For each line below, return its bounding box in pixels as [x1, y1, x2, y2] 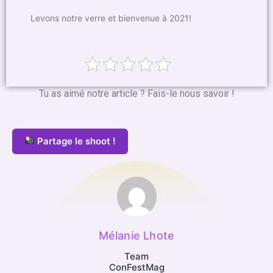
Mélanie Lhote [98, 229, 175, 242]
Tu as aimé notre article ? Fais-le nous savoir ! [38, 88, 235, 100]
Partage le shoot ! [35, 135, 116, 147]
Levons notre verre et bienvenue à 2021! [30, 13, 191, 24]
